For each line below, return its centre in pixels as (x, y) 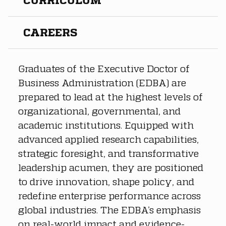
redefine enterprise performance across (111, 195)
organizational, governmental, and (101, 110)
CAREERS (50, 32)
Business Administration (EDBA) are (103, 82)
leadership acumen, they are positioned (112, 167)
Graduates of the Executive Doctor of (105, 68)
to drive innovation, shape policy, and (107, 181)
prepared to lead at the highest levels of (112, 96)
